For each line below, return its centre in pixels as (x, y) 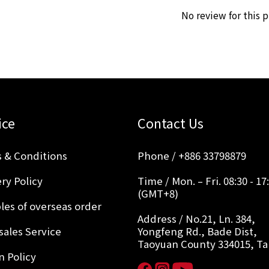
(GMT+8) (158, 193)
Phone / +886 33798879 (192, 155)
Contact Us (171, 122)
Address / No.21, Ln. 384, (196, 218)
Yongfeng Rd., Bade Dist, (197, 231)
